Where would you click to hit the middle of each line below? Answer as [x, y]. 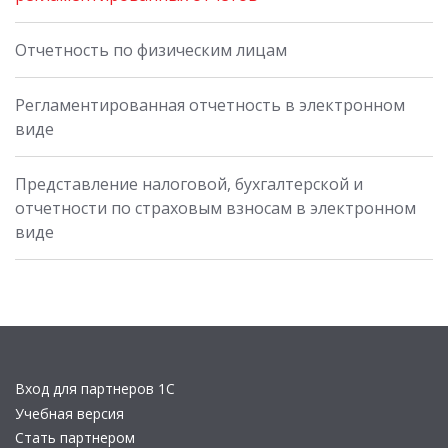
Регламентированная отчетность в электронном [210, 104]
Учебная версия [69, 413]
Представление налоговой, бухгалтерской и [189, 183]
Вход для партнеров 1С [95, 388]
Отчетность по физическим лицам [151, 49]
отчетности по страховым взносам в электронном [215, 207]
